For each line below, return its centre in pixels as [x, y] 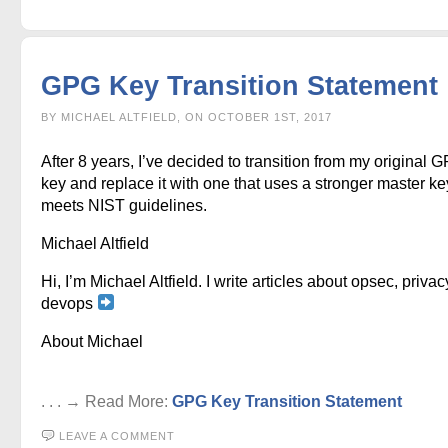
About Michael [92, 341]
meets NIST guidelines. [124, 205]
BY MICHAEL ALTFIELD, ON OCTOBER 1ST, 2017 [186, 116]
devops [69, 303]
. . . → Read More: [106, 401]
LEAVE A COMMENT [117, 435]
